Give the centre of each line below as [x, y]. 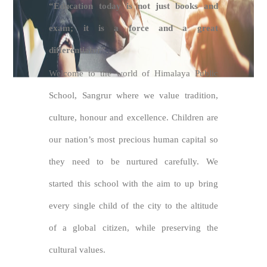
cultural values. [77, 250]
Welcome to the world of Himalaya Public [133, 73]
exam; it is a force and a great [133, 28]
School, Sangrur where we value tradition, [133, 95]
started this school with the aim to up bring [133, 184]
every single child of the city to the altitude [133, 206]
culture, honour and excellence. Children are [133, 117]
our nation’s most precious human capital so [133, 139]
